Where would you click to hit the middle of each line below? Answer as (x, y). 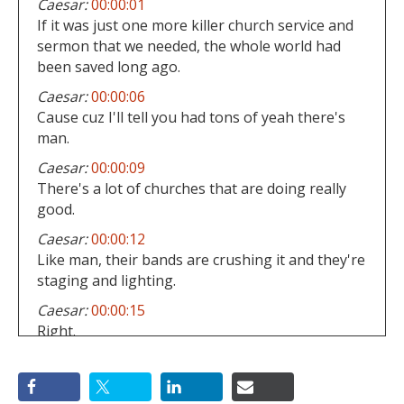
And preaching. (87, 381)
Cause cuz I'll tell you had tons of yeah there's (191, 117)
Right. (56, 331)
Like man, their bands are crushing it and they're (201, 259)
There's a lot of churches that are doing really (192, 188)
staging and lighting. (106, 280)
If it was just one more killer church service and (195, 25)
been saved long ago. (109, 66)
